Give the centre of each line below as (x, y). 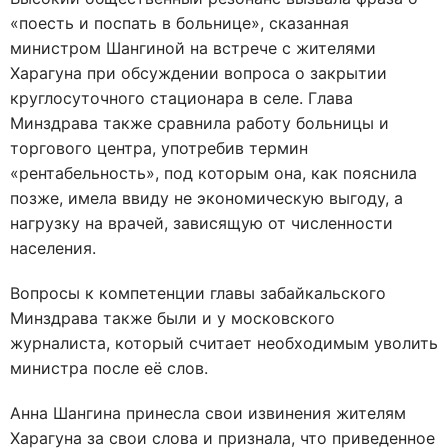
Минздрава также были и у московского (172, 317)
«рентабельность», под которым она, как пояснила (213, 172)
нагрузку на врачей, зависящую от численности (201, 222)
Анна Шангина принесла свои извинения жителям (208, 412)
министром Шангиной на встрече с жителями (193, 47)
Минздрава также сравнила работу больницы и (199, 122)
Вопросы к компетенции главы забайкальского (198, 292)
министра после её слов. (109, 367)
